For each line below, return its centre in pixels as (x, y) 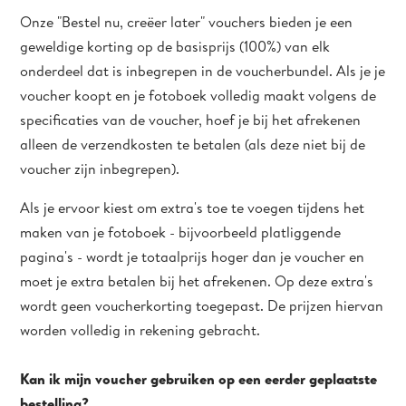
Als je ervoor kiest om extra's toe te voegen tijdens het (193, 208)
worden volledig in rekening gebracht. (140, 330)
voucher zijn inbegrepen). (100, 169)
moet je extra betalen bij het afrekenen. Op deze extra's (197, 281)
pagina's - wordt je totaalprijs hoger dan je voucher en (193, 256)
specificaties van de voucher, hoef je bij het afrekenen (191, 120)
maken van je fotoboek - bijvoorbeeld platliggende (181, 232)
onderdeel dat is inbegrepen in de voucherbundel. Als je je (203, 71)
